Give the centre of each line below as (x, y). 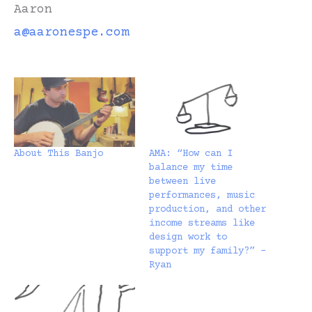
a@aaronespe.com (71, 32)
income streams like (202, 223)
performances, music (202, 195)
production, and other (208, 209)
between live (182, 181)
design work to (188, 237)
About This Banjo (58, 154)
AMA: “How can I (191, 154)
